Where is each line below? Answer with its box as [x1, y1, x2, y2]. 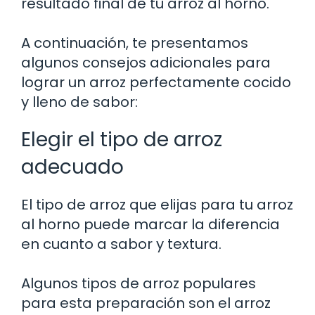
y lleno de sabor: [21, 91, 138, 112]
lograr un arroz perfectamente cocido [21, 72, 291, 92]
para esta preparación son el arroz [21, 292, 271, 313]
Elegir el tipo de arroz [21, 125, 222, 153]
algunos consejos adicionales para [21, 52, 271, 72]
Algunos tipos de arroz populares [21, 273, 256, 293]
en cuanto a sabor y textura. [21, 233, 221, 254]
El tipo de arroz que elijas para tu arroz [21, 194, 293, 214]
